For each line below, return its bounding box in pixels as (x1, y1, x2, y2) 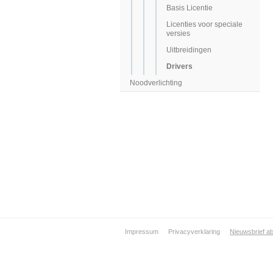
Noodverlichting (130, 79, 182, 88)
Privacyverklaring (168, 228, 220, 236)
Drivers (166, 62, 193, 71)
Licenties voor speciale (166, 20, 243, 29)
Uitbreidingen (166, 46, 211, 55)
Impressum (125, 228, 158, 236)
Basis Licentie (166, 4, 213, 13)
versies (166, 29, 190, 38)
